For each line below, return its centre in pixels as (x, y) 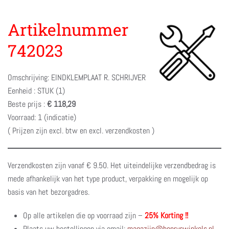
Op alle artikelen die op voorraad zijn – (84, 215)
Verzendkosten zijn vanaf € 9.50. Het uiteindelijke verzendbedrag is (112, 165)
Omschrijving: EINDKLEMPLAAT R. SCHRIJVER (77, 77)
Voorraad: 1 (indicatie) (42, 117)
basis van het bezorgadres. (49, 192)
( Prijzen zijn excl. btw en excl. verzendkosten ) (81, 130)
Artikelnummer (68, 29)
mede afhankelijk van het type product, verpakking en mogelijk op (108, 178)
